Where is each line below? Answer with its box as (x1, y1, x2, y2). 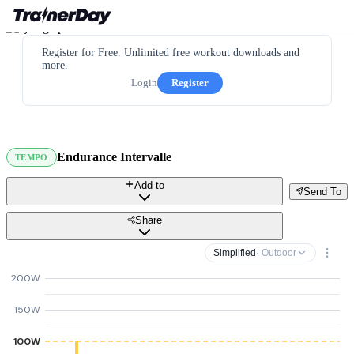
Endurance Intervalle (56, 150, 171, 164)
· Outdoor (256, 247, 296, 258)
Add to (134, 179, 164, 191)
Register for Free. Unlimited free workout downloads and (42, 47, 299, 58)
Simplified (213, 247, 256, 258)
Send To (303, 185, 341, 198)
